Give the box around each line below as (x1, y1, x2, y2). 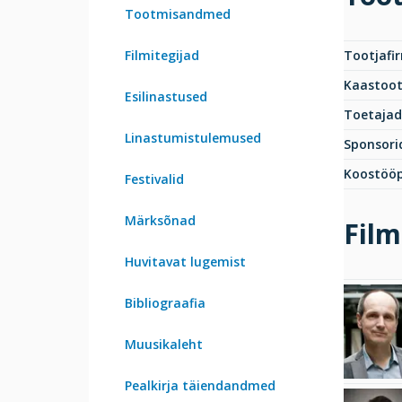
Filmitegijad (125, 47, 199, 65)
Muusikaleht (125, 336, 203, 354)
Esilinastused (125, 88, 207, 106)
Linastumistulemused (125, 129, 261, 147)
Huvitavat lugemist (125, 253, 246, 271)
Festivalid (125, 170, 184, 188)
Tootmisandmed (125, 5, 231, 23)
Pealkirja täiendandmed (125, 377, 275, 395)
